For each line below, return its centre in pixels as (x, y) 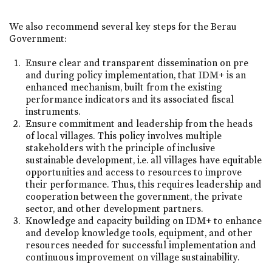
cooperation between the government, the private (134, 196)
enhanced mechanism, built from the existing (124, 87)
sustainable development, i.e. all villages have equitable (144, 160)
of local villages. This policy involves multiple (124, 135)
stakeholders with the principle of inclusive (121, 148)
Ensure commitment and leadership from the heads (139, 123)
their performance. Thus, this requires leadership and (144, 184)
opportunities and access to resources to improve (134, 172)
